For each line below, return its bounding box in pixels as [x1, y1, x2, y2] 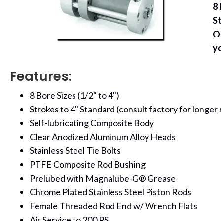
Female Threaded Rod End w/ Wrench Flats [30, 200, 197, 211]
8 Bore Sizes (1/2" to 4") [30, 90, 119, 101]
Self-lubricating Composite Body [30, 117, 154, 128]
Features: [10, 68, 72, 85]
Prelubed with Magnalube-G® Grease [30, 173, 176, 184]
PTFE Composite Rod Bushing [30, 159, 146, 170]
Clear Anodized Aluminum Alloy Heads [30, 131, 176, 142]
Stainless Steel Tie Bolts [30, 145, 121, 156]
